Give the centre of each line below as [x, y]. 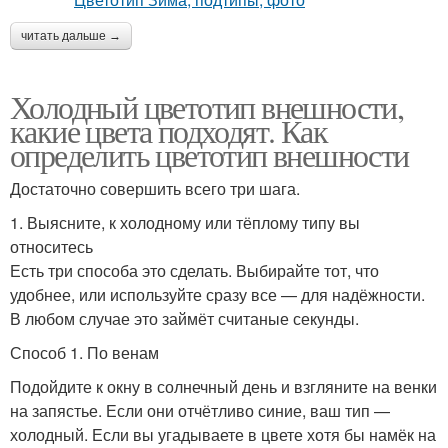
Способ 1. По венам [84, 352]
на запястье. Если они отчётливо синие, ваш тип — [200, 410]
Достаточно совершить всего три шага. [155, 188]
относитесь [51, 246]
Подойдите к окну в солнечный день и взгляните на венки [223, 386]
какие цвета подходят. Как [168, 130]
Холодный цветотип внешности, [207, 106]
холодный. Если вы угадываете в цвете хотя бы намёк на [223, 434]
